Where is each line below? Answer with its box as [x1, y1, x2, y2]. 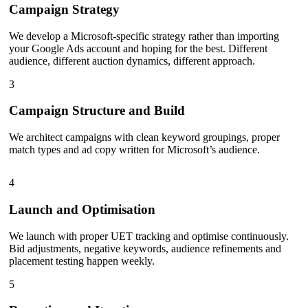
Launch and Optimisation [9, 201, 155, 217]
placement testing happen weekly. [9, 254, 155, 267]
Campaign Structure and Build [9, 103, 185, 118]
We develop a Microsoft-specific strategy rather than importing [9, 30, 279, 42]
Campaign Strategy [9, 2, 120, 17]
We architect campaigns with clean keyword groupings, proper [9, 131, 280, 144]
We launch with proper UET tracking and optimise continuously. [9, 230, 289, 242]
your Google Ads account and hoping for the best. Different [9, 42, 267, 54]
